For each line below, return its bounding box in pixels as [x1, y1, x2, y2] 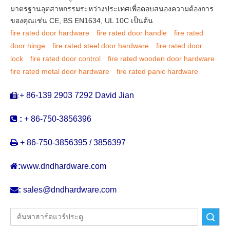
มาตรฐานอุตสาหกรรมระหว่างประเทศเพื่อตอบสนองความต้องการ [10, 5, 214, 13]
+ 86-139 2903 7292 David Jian [20, 91, 134, 100]
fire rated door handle [97, 29, 167, 37]
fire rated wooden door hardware [108, 54, 215, 63]
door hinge [10, 42, 45, 50]
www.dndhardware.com [21, 162, 106, 170]
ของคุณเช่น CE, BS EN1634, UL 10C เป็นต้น [10, 16, 153, 25]
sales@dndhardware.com [23, 185, 117, 194]
